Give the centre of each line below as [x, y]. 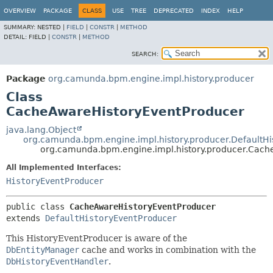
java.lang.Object [41, 130]
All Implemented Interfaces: [64, 168]
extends [26, 218]
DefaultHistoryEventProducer [111, 218]
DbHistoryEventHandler [57, 261]
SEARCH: [145, 54]
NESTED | [52, 27]
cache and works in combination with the [168, 250]
